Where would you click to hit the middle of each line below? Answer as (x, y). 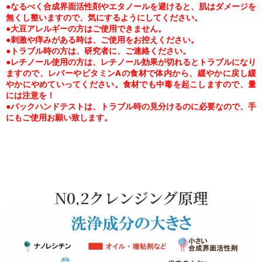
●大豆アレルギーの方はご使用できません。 (86, 28)
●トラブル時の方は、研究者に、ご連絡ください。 (98, 50)
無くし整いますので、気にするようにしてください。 (104, 17)
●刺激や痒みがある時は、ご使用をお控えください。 (102, 39)
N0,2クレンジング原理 (131, 197)
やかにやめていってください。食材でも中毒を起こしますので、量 (131, 84)
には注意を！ (30, 95)
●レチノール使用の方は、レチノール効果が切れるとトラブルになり (131, 61)
